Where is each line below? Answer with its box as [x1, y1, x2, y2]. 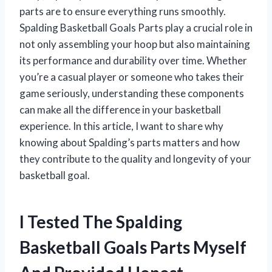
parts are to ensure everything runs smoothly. [19, 4, 226, 18]
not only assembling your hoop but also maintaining [19, 37, 250, 50]
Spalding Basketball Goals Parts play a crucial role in [19, 21, 253, 34]
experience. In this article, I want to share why [19, 119, 223, 132]
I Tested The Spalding [19, 211, 182, 232]
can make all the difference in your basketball [19, 103, 221, 116]
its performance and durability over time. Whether [19, 53, 247, 67]
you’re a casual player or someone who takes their [19, 70, 244, 83]
